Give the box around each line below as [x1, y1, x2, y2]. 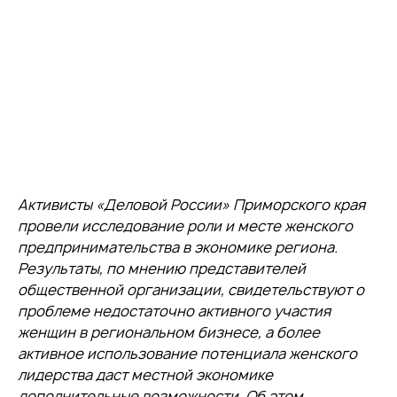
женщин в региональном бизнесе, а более [18, 323, 320, 342]
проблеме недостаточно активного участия [18, 301, 331, 321]
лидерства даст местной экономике [18, 365, 273, 385]
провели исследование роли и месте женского [18, 216, 353, 236]
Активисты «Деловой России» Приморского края [18, 195, 365, 214]
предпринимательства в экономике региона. [18, 237, 338, 257]
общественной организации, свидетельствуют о [18, 280, 364, 300]
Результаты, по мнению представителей [18, 259, 306, 278]
